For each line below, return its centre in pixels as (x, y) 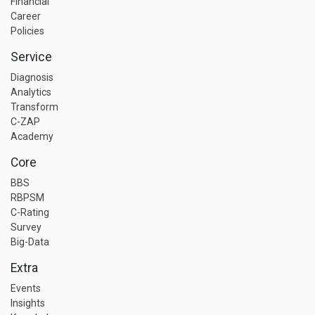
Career (26, 16)
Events (26, 288)
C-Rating (30, 212)
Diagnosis (32, 77)
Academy (32, 136)
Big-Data (30, 242)
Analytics (31, 92)
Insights (28, 303)
